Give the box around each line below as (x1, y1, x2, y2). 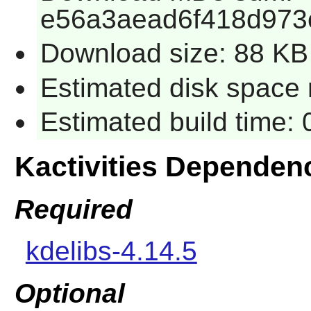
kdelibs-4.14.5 (25, 235, 197, 266)
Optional (14, 278, 125, 309)
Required (14, 194, 133, 224)
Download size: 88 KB (40, 38, 308, 69)
